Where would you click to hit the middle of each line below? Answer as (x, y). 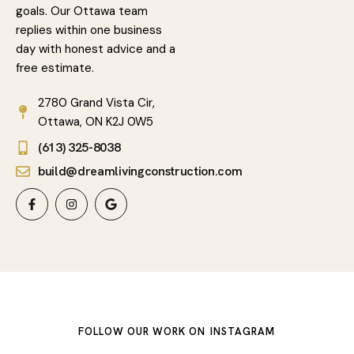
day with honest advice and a (96, 49)
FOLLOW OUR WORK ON (142, 331)
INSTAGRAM (242, 331)
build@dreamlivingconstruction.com (140, 171)
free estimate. (55, 68)
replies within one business (89, 30)
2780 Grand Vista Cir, (96, 103)
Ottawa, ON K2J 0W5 (96, 122)
